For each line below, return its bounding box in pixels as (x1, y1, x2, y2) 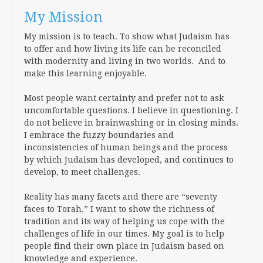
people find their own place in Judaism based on (24, 241, 224, 251)
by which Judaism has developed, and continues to (24, 155, 234, 164)
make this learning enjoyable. (24, 69, 147, 78)
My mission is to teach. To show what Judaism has (24, 32, 230, 41)
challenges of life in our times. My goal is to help (24, 229, 224, 238)
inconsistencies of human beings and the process (24, 143, 228, 152)
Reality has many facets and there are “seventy (24, 192, 217, 201)
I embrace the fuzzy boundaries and (24, 130, 174, 140)
